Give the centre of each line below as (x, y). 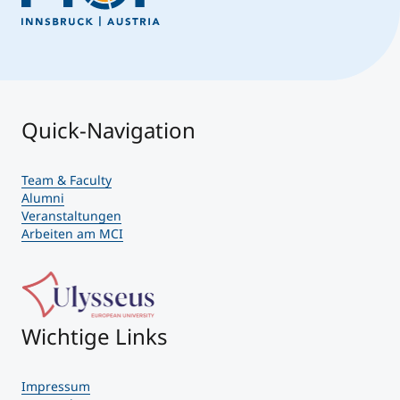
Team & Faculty (67, 180)
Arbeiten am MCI (72, 234)
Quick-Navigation (108, 130)
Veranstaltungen (71, 216)
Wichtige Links (95, 336)
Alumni (43, 198)
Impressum (56, 386)
